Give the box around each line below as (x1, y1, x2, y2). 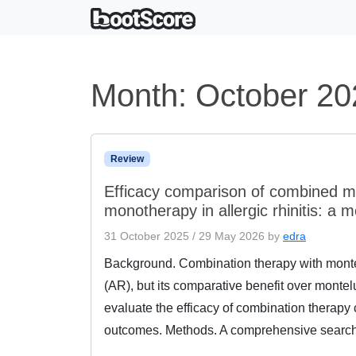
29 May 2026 (199, 230, 265, 242)
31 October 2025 (104, 230, 189, 242)
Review (110, 153, 144, 164)
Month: (91, 78, 195, 113)
